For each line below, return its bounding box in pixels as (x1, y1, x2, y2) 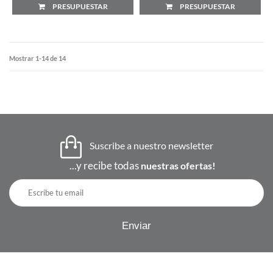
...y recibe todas (69, 158, 141, 172)
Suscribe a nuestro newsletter (87, 140, 213, 152)
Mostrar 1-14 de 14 (9, 54, 66, 62)
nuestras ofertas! (141, 159, 216, 171)
